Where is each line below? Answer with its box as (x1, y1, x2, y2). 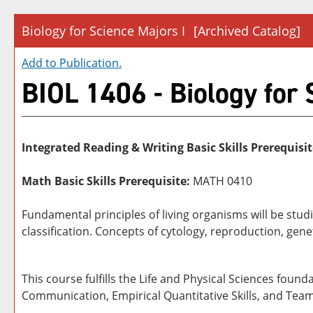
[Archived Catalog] (194, 22, 300, 39)
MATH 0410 (190, 173, 252, 189)
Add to (22, 55, 59, 71)
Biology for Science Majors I (22, 22, 185, 39)
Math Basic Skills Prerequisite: (22, 173, 190, 189)
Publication (59, 55, 119, 71)
